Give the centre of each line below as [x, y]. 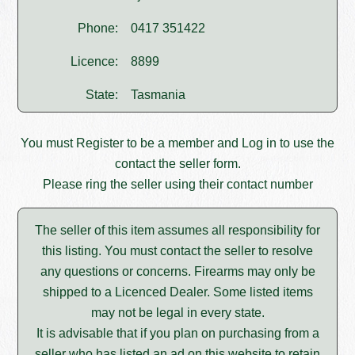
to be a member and [183, 143]
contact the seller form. [177, 164]
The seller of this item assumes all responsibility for [177, 231]
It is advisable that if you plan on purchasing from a [177, 334]
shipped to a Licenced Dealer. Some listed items [177, 292]
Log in [259, 143]
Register [100, 143]
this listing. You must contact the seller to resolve [177, 251]
